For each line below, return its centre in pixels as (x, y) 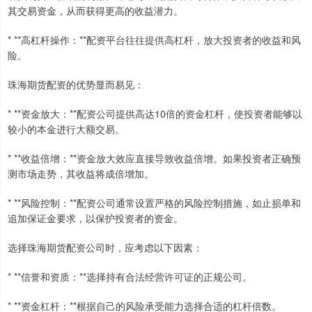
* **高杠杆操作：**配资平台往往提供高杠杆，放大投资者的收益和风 (154, 39)
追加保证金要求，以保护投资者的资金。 (95, 218)
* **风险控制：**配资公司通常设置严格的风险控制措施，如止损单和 (154, 202)
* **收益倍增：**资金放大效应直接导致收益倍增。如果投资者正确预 (154, 158)
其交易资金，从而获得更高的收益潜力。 (95, 10)
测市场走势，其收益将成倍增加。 (81, 173)
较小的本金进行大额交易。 (66, 128)
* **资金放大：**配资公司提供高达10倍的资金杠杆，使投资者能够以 (155, 113)
